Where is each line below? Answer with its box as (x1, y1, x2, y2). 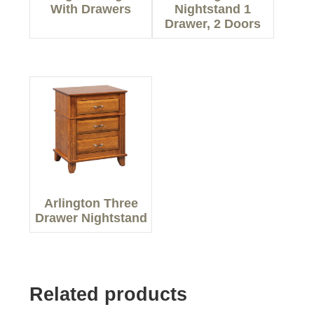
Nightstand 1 (175, 1, 252, 16)
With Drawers (50, 1, 132, 16)
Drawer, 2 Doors (165, 16, 261, 31)
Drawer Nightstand (34, 211, 147, 226)
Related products (29, 284, 188, 306)
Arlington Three (43, 196, 138, 211)
